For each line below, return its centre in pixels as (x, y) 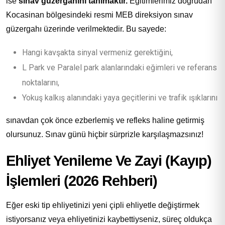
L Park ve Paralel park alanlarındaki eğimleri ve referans (120, 67)
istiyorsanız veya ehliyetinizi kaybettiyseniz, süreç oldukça (109, 219)
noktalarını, (41, 82)
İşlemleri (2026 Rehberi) (82, 181)
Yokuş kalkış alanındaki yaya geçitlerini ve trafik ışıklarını (120, 97)
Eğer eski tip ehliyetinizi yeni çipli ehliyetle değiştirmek (103, 205)
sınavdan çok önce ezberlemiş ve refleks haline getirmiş (105, 120)
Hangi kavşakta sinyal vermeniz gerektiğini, (97, 52)
